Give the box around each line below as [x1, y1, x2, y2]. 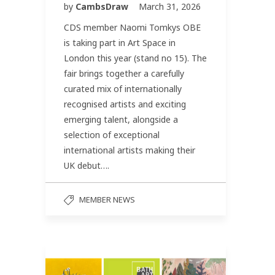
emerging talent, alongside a [64, 114, 178, 126]
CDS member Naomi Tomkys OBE [64, 21, 201, 34]
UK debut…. [64, 160, 109, 172]
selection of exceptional [64, 129, 160, 141]
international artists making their [64, 144, 195, 157]
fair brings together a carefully [64, 68, 184, 80]
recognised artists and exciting [64, 98, 186, 110]
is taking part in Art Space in [64, 37, 176, 49]
